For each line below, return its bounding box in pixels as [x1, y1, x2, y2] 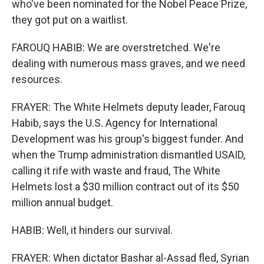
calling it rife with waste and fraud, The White [12, 164, 220, 177]
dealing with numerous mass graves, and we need [12, 57, 245, 70]
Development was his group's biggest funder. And [12, 133, 243, 145]
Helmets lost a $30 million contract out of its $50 [12, 180, 239, 193]
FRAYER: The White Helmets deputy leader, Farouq [12, 101, 245, 113]
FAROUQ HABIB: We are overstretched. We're [12, 41, 220, 54]
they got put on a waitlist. [12, 14, 128, 26]
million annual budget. [12, 196, 113, 209]
